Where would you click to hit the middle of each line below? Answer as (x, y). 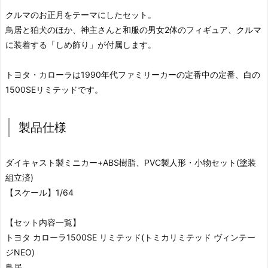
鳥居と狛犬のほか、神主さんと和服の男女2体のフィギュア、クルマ (133, 29)
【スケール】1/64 (39, 192)
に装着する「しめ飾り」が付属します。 (81, 44)
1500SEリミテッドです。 (54, 89)
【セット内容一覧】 (43, 222)
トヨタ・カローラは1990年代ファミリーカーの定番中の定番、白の (133, 74)
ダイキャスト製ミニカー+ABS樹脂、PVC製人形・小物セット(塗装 (131, 162)
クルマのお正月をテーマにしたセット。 (81, 14)
